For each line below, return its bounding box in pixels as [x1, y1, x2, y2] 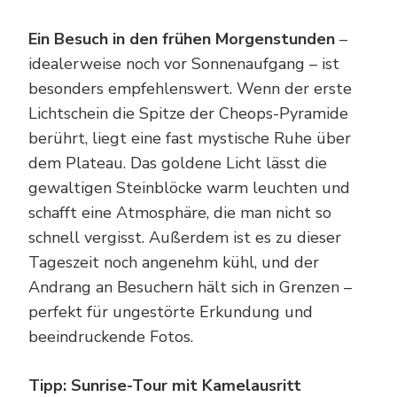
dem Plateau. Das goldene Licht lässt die [28, 152, 327, 175]
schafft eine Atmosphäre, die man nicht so [28, 202, 331, 224]
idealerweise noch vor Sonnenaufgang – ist [28, 53, 339, 75]
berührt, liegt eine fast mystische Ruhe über [28, 128, 351, 150]
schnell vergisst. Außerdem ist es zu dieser [28, 227, 341, 249]
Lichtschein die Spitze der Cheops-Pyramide [28, 103, 348, 125]
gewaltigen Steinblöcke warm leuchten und [28, 177, 350, 199]
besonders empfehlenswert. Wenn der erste [28, 78, 352, 100]
